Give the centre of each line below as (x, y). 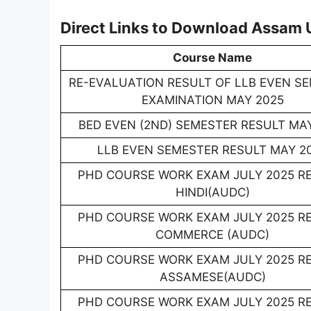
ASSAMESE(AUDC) (212, 277)
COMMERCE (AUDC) (212, 235)
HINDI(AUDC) (212, 193)
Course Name (212, 58)
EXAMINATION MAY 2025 (212, 100)
